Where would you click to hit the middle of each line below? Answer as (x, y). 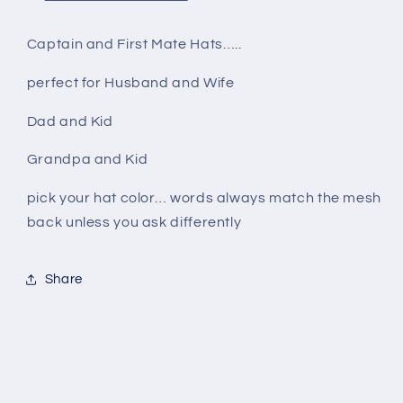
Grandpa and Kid (87, 160)
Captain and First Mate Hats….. (134, 45)
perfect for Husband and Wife (130, 82)
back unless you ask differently (135, 223)
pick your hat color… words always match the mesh (204, 198)
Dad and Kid (70, 121)
